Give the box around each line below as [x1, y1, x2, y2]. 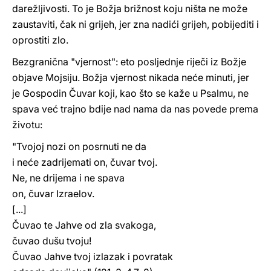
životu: [12, 119, 42, 131]
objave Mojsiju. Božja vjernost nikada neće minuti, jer [12, 71, 249, 83]
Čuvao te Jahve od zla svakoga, [12, 219, 156, 231]
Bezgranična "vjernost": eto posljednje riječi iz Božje [12, 56, 246, 68]
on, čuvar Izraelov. [12, 188, 94, 200]
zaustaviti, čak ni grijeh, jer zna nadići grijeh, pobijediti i [12, 18, 259, 30]
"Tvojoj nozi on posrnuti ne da [12, 140, 146, 152]
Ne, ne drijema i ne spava [12, 172, 125, 184]
